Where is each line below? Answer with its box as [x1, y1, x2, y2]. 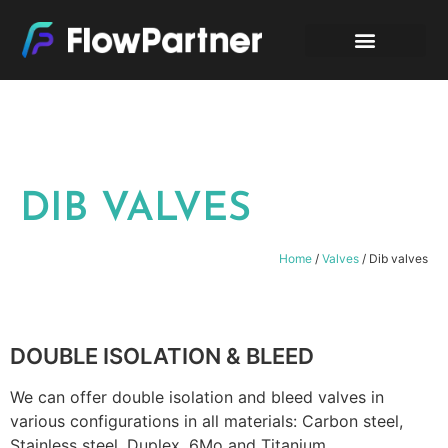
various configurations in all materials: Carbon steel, [10, 411, 403, 431]
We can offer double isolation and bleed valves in [10, 387, 384, 407]
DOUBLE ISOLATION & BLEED [10, 343, 314, 369]
